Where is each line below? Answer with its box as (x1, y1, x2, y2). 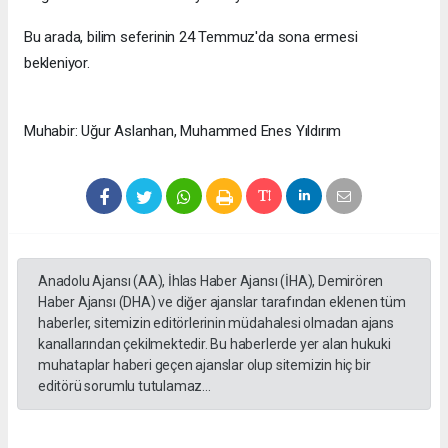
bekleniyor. (24, 54, 90, 73)
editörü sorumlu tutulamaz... (38, 378, 211, 395)
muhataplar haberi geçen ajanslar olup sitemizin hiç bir (38, 357, 371, 374)
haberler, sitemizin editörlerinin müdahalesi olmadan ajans (38, 315, 394, 332)
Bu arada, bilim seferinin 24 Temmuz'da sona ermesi (24, 28, 358, 47)
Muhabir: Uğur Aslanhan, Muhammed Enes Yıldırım (24, 122, 342, 141)
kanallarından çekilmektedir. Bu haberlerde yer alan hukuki (38, 336, 391, 353)
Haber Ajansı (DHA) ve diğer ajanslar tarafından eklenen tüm (38, 294, 406, 311)
